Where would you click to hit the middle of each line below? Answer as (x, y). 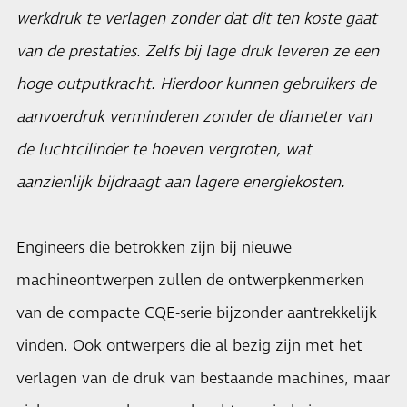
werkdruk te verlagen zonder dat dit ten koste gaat (197, 19)
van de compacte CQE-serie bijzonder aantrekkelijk (197, 313)
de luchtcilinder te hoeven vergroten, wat (164, 150)
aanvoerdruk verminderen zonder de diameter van (194, 117)
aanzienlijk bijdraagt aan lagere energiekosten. (181, 183)
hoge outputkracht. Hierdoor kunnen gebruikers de (196, 84)
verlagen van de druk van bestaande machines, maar (203, 379)
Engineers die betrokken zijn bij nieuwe (154, 248)
